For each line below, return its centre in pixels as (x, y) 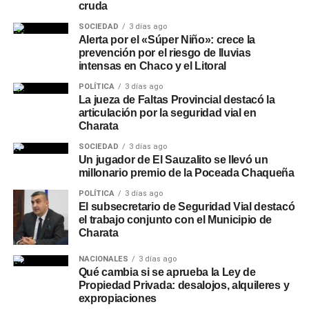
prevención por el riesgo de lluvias (165, 53)
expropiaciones (118, 298)
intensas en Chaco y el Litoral (152, 66)
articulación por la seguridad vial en (167, 113)
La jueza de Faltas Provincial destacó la (177, 100)
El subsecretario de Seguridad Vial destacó (187, 207)
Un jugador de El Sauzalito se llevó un (173, 160)
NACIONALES (103, 259)
